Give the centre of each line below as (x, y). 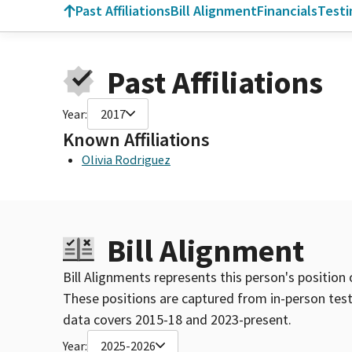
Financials (287, 11)
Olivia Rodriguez (126, 159)
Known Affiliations (136, 139)
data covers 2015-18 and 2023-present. (177, 319)
